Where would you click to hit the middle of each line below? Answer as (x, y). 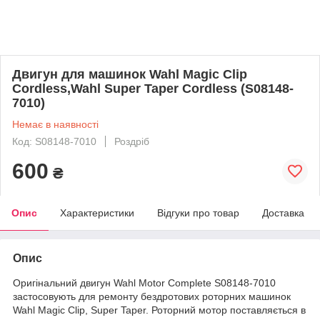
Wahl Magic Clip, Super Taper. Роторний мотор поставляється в (159, 310)
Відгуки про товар (198, 212)
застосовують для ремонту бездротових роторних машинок (152, 296)
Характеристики (97, 212)
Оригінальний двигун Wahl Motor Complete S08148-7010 (144, 282)
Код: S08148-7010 (54, 141)
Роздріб (132, 141)
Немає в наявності (55, 124)
